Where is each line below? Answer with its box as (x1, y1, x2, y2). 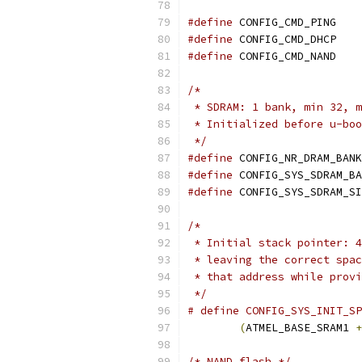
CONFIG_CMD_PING (233, 15, 336, 29)
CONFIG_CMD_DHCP (233, 32, 336, 46)
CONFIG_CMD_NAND (233, 49, 336, 63)
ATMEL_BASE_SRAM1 (246, 321, 356, 335)
